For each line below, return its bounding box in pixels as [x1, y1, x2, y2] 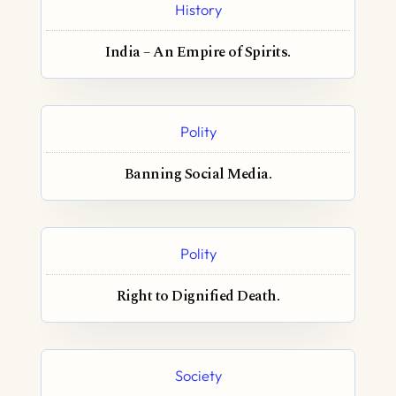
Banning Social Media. [124, 164, 272, 187]
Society [174, 366, 222, 385]
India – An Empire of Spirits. [105, 42, 291, 65]
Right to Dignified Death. [116, 286, 280, 308]
